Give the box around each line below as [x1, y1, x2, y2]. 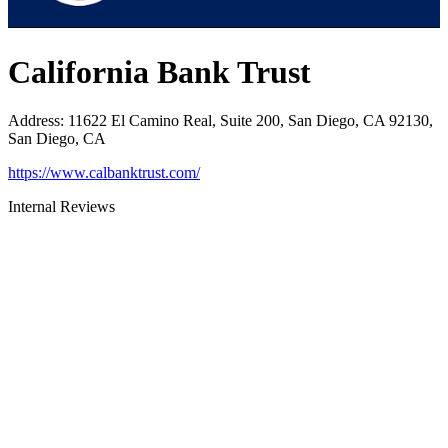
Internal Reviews [8, 197, 115, 215]
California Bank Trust [8, 53, 311, 90]
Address [8, 111, 60, 129]
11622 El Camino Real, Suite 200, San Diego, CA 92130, [68, 111, 433, 129]
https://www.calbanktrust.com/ [8, 163, 200, 181]
